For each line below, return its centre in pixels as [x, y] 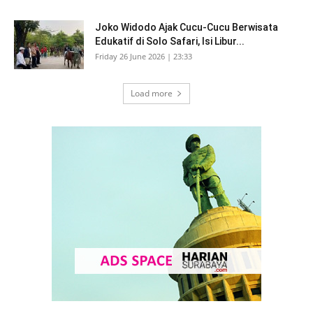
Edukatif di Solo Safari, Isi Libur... [170, 41]
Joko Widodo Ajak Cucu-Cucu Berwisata [187, 27]
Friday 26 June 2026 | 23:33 [144, 56]
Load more [152, 93]
